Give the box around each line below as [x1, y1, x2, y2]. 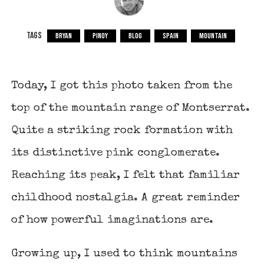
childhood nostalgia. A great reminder [11, 192, 240, 204]
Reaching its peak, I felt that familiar [11, 169, 240, 181]
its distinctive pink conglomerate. [11, 147, 220, 159]
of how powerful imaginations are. [11, 214, 214, 226]
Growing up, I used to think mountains [11, 247, 238, 260]
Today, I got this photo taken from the [11, 80, 233, 92]
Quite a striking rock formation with [11, 124, 233, 137]
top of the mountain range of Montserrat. [11, 102, 250, 114]
